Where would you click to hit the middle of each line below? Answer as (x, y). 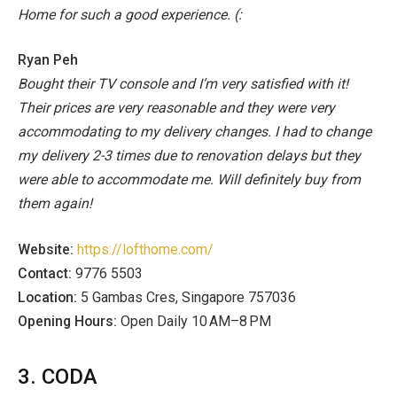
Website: (47, 249)
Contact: (47, 273)
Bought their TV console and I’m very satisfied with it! (183, 84)
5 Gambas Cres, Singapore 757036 (188, 297)
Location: (49, 297)
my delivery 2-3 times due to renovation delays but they (189, 156)
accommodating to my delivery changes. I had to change (195, 132)
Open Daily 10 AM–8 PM (196, 321)
